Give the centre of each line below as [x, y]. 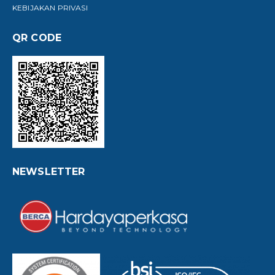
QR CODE [37, 37]
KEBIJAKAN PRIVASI [50, 7]
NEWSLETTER [49, 171]
